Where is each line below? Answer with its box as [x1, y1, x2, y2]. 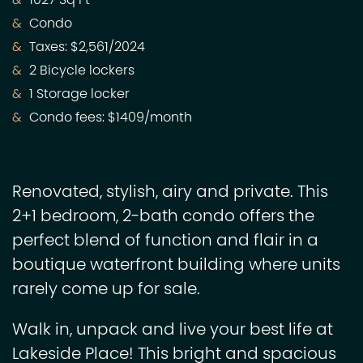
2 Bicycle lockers [26, 61, 135, 83]
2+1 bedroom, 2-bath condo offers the [12, 204, 314, 231]
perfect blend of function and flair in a [12, 228, 318, 255]
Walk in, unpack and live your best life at [12, 318, 333, 344]
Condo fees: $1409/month [26, 108, 192, 130]
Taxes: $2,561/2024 [26, 37, 145, 59]
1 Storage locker [26, 84, 130, 106]
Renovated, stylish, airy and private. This [12, 180, 328, 207]
